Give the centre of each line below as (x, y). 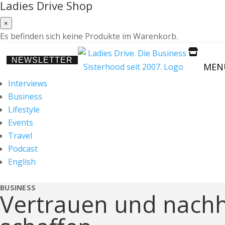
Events (21, 123)
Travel (20, 136)
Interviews (28, 83)
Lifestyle (24, 109)
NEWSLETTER (42, 60)
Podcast (23, 149)
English (22, 162)
